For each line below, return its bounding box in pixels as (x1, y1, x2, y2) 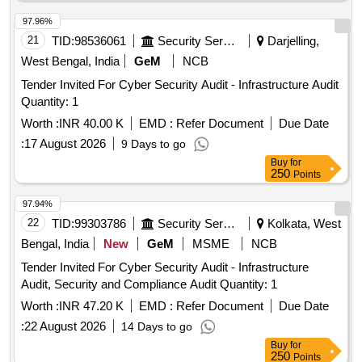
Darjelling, (264, 34, 319, 48)
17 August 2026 (24, 137, 106, 151)
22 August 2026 (24, 319, 106, 334)
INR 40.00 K (59, 116, 124, 131)
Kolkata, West (264, 217, 341, 231)
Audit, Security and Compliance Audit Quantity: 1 (220, 277, 277, 292)
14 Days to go (121, 320, 192, 334)
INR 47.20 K (59, 299, 124, 314)
